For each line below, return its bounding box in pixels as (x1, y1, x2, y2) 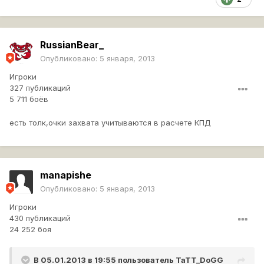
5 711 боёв (9, 94, 48, 104)
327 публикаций (9, 83, 71, 93)
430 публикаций (9, 213, 71, 223)
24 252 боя (9, 225, 51, 235)
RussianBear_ (40, 39, 104, 51)
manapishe (40, 169, 91, 181)
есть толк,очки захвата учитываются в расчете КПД (9, 118, 211, 128)
